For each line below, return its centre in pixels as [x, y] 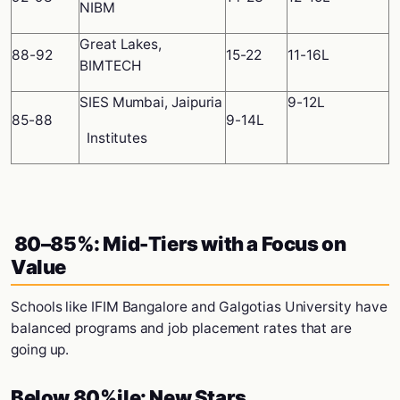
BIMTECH [110, 66]
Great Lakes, [121, 44]
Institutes [114, 138]
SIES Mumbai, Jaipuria [151, 102]
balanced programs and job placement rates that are [182, 328]
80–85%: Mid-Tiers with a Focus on [179, 244]
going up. [40, 350]
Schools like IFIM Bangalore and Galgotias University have [199, 307]
